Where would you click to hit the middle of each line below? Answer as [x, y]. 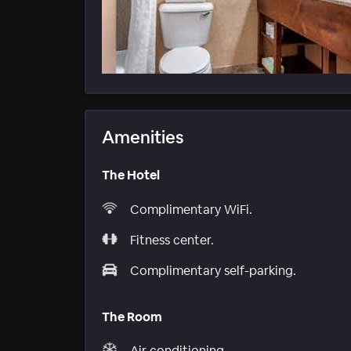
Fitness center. [172, 240]
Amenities [143, 138]
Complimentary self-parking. [213, 270]
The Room [132, 317]
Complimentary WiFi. [191, 209]
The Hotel [131, 175]
